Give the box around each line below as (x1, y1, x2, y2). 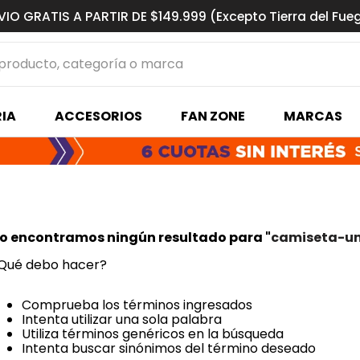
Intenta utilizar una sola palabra (22, 310, 222, 329)
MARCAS (283, 107, 342, 125)
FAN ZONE (180, 107, 245, 125)
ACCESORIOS (54, 107, 142, 125)
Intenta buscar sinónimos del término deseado (22, 339, 316, 358)
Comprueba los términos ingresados (22, 296, 252, 314)
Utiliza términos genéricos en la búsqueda (22, 325, 284, 343)
